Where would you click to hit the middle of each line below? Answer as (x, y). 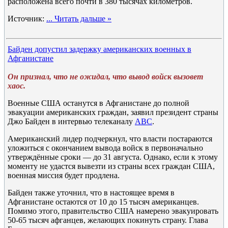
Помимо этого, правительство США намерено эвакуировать (113, 211)
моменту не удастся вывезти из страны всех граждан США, (111, 166)
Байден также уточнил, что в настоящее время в (91, 193)
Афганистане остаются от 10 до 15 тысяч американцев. (103, 202)
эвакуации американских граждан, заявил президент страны (113, 112)
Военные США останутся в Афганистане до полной (98, 103)
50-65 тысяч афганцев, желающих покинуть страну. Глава (108, 220)
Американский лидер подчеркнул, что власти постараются (110, 139)
